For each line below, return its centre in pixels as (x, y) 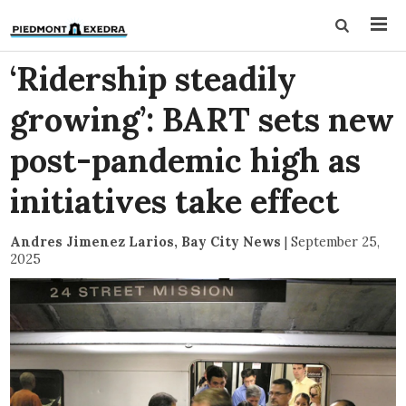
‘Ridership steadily (154, 79)
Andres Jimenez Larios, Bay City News (146, 242)
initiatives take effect (175, 201)
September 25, (336, 242)
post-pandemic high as (186, 160)
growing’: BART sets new (203, 120)
